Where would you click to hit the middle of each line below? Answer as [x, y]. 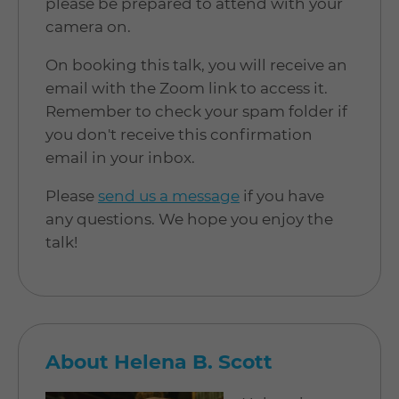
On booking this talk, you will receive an [196, 65]
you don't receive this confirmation [179, 134]
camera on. [88, 26]
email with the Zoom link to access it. [187, 88]
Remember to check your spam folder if [196, 111]
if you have [282, 195]
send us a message [169, 195]
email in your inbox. [120, 157]
